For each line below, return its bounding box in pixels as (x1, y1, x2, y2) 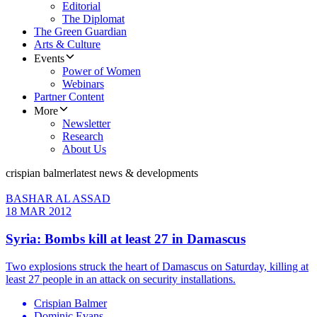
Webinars (62, 78, 104, 91)
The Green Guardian (34, 25, 127, 38)
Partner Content (34, 91, 104, 103)
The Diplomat (62, 13, 125, 25)
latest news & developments (74, 167, 198, 180)
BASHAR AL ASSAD (6, 192, 110, 205)
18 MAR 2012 (6, 205, 71, 218)
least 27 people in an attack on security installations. (6, 272, 236, 285)
